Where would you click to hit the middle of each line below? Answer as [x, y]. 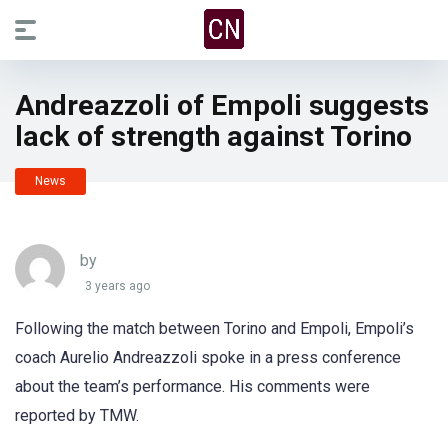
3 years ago [117, 286]
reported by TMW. [77, 415]
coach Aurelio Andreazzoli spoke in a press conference [208, 357]
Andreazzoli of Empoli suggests [222, 105]
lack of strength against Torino [213, 136]
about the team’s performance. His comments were [192, 386]
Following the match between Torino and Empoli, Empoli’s [214, 328]
